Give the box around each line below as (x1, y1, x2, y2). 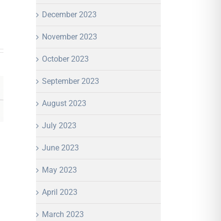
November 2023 (42, 32, 97, 41)
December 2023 (42, 9, 97, 19)
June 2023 (42, 143, 79, 152)
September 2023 (42, 76, 99, 86)
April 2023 (42, 187, 77, 197)
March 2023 (42, 209, 84, 219)
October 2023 (42, 54, 89, 64)
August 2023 (42, 98, 86, 108)
